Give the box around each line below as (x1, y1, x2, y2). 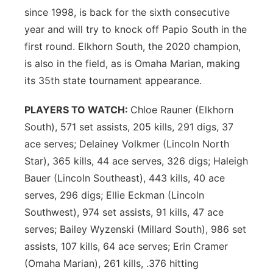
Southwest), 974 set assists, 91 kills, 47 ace (24, 206, 224, 218)
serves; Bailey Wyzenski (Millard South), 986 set (24, 223, 246, 235)
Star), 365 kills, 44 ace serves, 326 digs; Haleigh (24, 155, 248, 167)
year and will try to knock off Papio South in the (24, 23, 247, 35)
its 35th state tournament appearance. (24, 74, 202, 87)
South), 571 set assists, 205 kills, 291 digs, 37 (24, 121, 233, 133)
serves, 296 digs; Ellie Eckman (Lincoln (24, 189, 204, 201)
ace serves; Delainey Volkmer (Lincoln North (24, 138, 229, 150)
